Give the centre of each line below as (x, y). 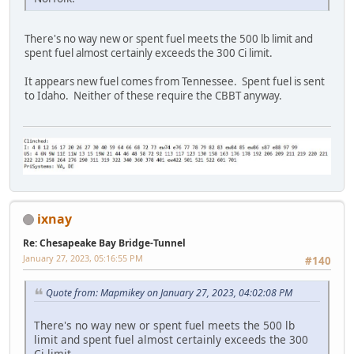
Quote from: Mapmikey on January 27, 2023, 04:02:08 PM (169, 292)
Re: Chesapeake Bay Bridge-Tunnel (104, 243)
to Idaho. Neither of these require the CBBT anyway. (153, 96)
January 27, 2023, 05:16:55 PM (83, 258)
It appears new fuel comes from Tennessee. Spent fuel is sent (175, 82)
